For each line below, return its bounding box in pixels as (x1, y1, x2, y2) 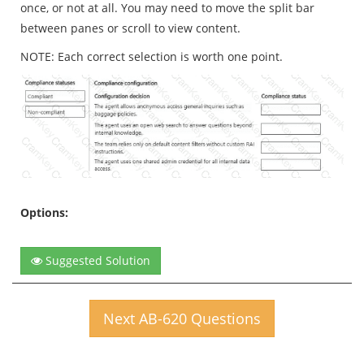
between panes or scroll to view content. (20, 20, 240, 37)
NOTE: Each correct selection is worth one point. (20, 49, 283, 65)
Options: (20, 205, 68, 220)
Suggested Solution (42, 253, 150, 268)
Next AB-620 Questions (103, 309, 261, 328)
